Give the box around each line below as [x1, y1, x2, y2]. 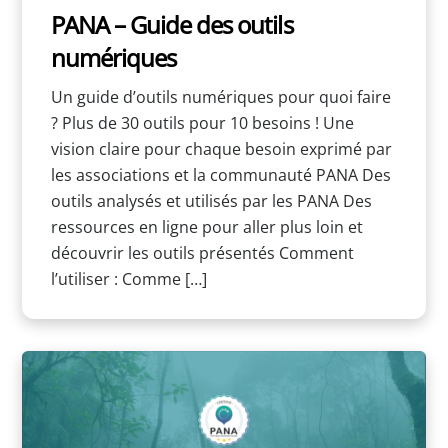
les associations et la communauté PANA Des [50, 163, 391, 186]
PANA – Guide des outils [50, 8, 293, 42]
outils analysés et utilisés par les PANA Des [50, 189, 372, 212]
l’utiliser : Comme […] [50, 267, 207, 290]
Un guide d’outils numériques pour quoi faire [50, 85, 391, 108]
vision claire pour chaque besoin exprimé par [50, 137, 392, 160]
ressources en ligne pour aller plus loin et [50, 215, 363, 238]
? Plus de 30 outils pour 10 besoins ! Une [50, 111, 354, 134]
